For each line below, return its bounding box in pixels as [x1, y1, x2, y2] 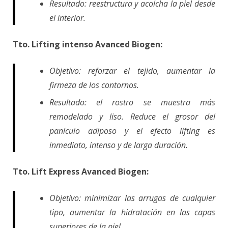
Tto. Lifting [13, 38, 60, 50]
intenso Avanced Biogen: [62, 38, 162, 50]
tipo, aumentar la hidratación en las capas [49, 206, 215, 218]
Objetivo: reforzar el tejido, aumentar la [49, 65, 215, 76]
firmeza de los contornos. [49, 79, 139, 91]
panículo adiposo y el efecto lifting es [49, 125, 215, 136]
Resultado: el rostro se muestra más [49, 96, 215, 108]
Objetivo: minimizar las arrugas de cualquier [49, 192, 215, 204]
